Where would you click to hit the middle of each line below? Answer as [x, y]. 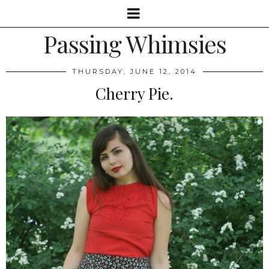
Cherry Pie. [134, 93]
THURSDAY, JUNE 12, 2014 [134, 71]
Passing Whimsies [134, 44]
